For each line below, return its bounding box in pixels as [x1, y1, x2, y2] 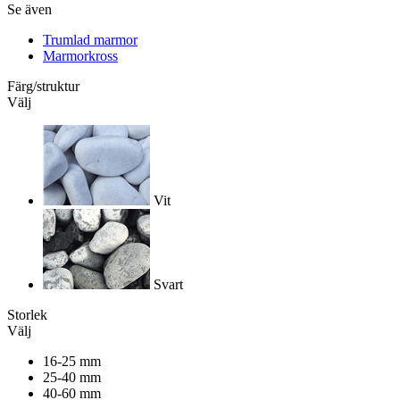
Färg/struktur [7, 79, 79, 95]
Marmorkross [43, 48, 118, 64]
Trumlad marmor [43, 32, 137, 48]
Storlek [7, 307, 47, 323]
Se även [7, 2, 52, 18]
